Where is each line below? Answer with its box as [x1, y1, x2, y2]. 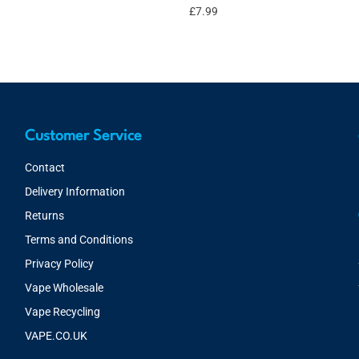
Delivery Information [24, 185, 125, 198]
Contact [24, 161, 65, 174]
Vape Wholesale [24, 281, 103, 294]
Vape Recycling [24, 305, 100, 318]
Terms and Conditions [24, 233, 133, 246]
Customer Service [24, 129, 142, 143]
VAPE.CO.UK [24, 329, 87, 342]
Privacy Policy [24, 257, 94, 270]
